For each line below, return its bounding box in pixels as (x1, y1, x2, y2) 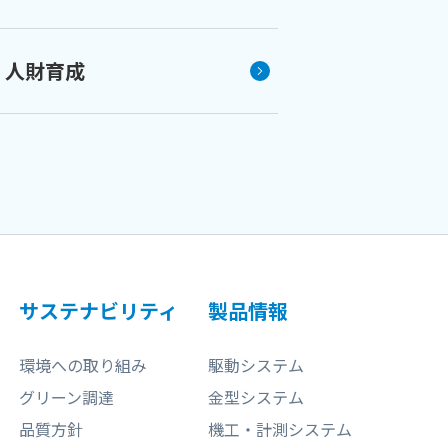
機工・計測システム (208, 416, 353, 441)
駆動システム (208, 352, 305, 377)
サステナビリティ (18, 295, 178, 325)
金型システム (208, 384, 305, 409)
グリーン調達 (18, 384, 114, 409)
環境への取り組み (18, 352, 147, 377)
